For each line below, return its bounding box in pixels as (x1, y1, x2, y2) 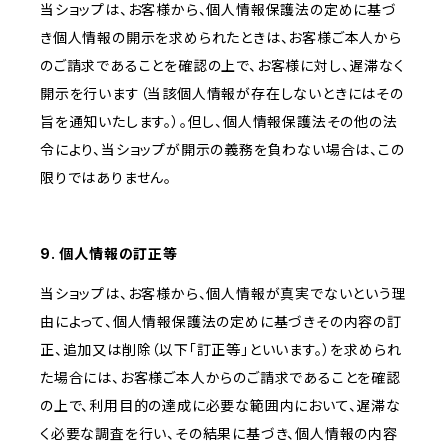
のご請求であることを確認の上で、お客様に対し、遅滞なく (40, 57, 405, 75)
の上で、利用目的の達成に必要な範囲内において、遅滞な (40, 397, 401, 415)
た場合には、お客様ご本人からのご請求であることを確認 (40, 369, 401, 387)
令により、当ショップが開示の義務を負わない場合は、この (40, 141, 405, 159)
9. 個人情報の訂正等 (40, 245, 178, 263)
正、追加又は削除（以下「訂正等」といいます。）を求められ (40, 341, 402, 359)
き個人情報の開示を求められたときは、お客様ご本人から (40, 29, 402, 47)
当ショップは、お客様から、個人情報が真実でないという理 (40, 285, 407, 303)
